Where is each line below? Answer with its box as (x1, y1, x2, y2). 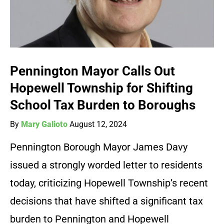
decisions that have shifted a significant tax (10, 195, 203, 207)
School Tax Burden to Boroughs (10, 97, 195, 113)
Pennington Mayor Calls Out (10, 63, 175, 79)
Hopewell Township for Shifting (10, 80, 193, 96)
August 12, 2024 (69, 119, 127, 129)
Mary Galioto (21, 119, 67, 129)
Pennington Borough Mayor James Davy (10, 141, 187, 153)
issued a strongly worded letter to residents (10, 159, 202, 171)
